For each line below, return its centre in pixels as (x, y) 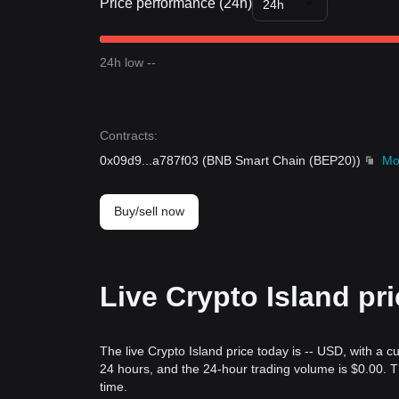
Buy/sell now (149, 211)
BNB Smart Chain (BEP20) (281, 160)
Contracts (127, 135)
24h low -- (128, 62)
